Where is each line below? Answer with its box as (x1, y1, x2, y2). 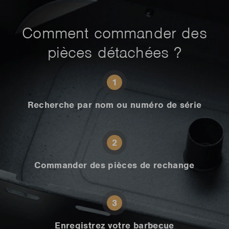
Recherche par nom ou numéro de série (27, 99, 202, 110)
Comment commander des (22, 23, 207, 43)
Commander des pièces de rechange (34, 159, 195, 171)
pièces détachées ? (47, 42, 182, 63)
